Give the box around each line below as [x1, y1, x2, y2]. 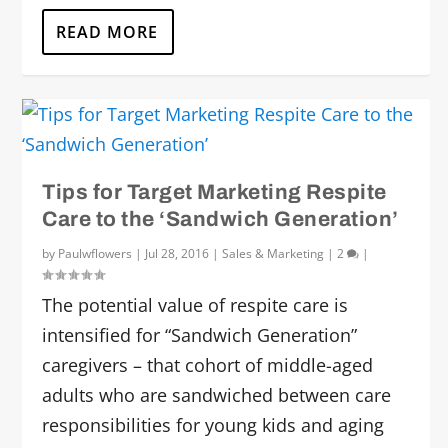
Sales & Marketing [222, 245, 325, 262]
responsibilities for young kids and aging [42, 413, 385, 437]
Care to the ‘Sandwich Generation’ [42, 208, 399, 230]
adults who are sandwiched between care [42, 383, 392, 407]
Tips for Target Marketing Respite [42, 181, 387, 203]
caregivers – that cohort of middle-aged [42, 353, 374, 377]
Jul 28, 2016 [145, 245, 210, 262]
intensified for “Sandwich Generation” [42, 323, 358, 347]
